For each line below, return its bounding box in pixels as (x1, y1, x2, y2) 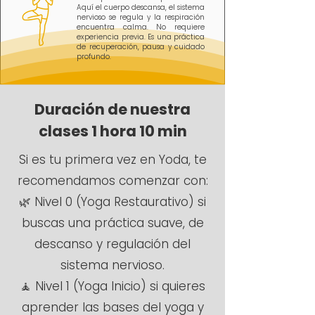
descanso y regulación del (34, 236, 191, 252)
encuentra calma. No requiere (77, 22, 205, 32)
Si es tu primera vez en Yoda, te (18, 151, 207, 168)
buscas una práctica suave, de (21, 214, 204, 231)
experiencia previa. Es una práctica (77, 32, 205, 42)
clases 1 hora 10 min (38, 121, 187, 141)
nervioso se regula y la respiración (77, 12, 205, 22)
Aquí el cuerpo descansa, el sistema (77, 2, 205, 13)
